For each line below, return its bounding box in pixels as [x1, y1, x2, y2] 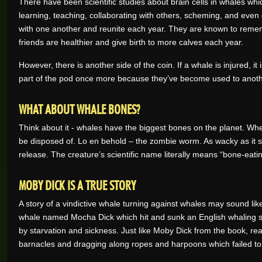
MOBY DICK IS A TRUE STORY [19, 180, 136, 187]
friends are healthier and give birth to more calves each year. [19, 37, 243, 47]
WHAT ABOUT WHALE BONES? [19, 104, 140, 111]
